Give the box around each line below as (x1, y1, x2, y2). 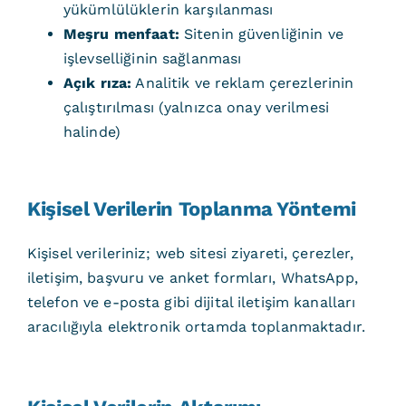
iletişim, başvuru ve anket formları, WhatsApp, (26, 269, 358, 286)
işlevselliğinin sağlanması (63, 50, 242, 67)
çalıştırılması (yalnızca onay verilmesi (63, 99, 329, 116)
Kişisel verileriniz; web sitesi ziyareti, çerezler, (26, 245, 354, 262)
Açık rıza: (63, 74, 132, 92)
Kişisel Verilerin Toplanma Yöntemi (26, 198, 357, 220)
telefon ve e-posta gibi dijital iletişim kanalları (26, 294, 356, 311)
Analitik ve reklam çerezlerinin (131, 74, 354, 92)
